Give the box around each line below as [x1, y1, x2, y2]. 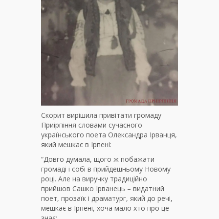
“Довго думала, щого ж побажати [41, 154, 154, 164]
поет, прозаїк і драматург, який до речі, [41, 193, 173, 203]
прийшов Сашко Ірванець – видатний [41, 183, 164, 193]
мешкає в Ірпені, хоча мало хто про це [41, 203, 169, 213]
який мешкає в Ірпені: [41, 139, 111, 149]
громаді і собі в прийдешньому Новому [41, 164, 171, 174]
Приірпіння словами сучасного [41, 120, 142, 130]
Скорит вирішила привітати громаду [41, 110, 161, 120]
